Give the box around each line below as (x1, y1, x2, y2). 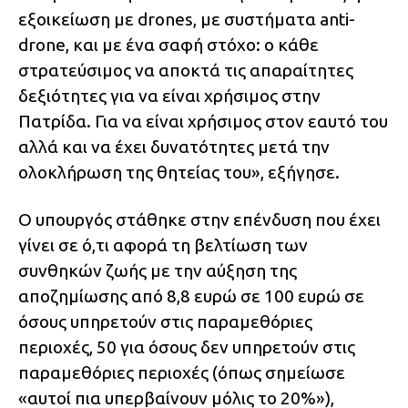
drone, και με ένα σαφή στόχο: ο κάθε (18, 35, 319, 56)
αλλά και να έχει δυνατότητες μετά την (18, 137, 330, 158)
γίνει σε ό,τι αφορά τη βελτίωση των (18, 235, 308, 256)
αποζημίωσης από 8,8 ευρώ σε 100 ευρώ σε (18, 286, 364, 307)
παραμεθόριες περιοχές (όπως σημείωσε (18, 362, 345, 383)
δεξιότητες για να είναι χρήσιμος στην (18, 86, 321, 107)
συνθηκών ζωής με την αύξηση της (18, 260, 297, 281)
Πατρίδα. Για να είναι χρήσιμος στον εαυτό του (18, 111, 388, 132)
